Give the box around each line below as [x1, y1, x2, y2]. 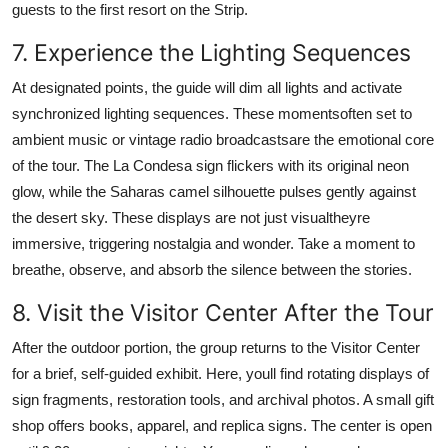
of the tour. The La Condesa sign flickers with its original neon [12, 156, 409, 174]
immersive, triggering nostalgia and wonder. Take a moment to [12, 234, 415, 252]
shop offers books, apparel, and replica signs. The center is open [12, 416, 432, 434]
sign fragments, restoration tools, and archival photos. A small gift [12, 390, 434, 408]
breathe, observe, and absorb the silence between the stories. [12, 260, 412, 278]
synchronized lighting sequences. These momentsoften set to [12, 104, 412, 122]
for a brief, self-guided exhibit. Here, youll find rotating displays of [12, 364, 429, 382]
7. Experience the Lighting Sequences [12, 37, 411, 67]
